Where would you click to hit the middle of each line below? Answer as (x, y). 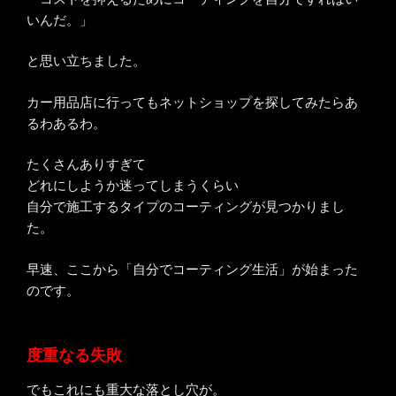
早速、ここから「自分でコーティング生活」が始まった (192, 269)
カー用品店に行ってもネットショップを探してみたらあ (192, 102)
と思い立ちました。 (86, 61)
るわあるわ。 (66, 123)
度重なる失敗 (74, 356)
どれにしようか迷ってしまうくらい (133, 186)
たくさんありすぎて (86, 164)
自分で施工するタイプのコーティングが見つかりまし (186, 207)
